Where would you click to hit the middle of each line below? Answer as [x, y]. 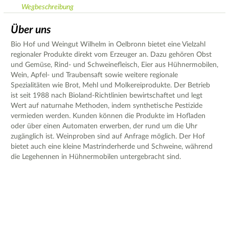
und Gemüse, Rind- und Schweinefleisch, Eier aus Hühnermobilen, [114, 65]
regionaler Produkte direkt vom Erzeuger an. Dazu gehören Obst [111, 54]
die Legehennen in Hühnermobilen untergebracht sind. [96, 157]
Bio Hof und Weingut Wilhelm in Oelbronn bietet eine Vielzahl [108, 44]
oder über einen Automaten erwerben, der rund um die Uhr [104, 126]
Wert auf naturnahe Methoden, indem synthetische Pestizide [107, 106]
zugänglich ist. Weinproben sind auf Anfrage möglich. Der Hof [108, 136]
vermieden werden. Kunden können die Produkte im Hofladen [108, 116]
